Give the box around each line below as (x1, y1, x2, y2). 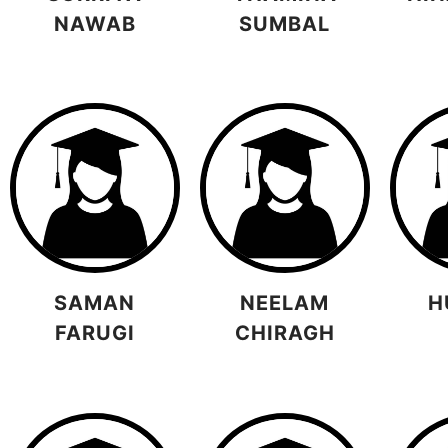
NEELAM (240, 291, 330, 316)
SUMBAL (239, 11, 331, 36)
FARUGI (54, 321, 135, 346)
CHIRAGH (234, 321, 335, 346)
